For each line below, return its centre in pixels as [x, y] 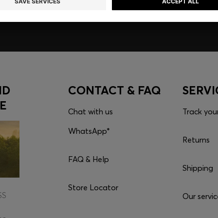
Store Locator [93, 187]
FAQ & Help [88, 159]
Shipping [198, 168]
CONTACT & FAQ [114, 90]
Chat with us [90, 111]
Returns [196, 140]
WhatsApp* [89, 131]
